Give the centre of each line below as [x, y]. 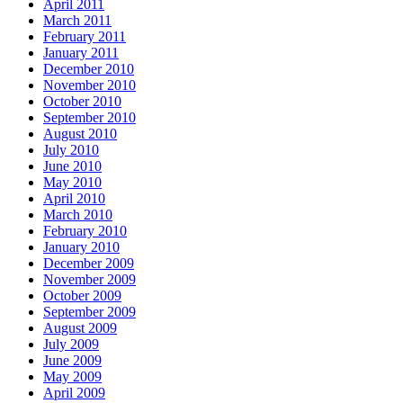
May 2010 [72, 182]
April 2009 [74, 392]
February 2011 [85, 36]
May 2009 [72, 376]
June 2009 [72, 360]
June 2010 [72, 166]
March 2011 [77, 20]
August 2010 [80, 133]
